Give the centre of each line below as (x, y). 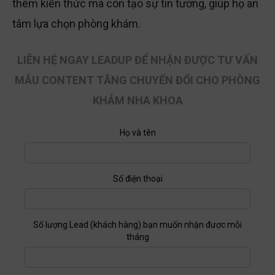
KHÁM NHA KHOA (137, 102)
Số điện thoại (137, 180)
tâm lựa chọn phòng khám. (76, 25)
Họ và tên (137, 134)
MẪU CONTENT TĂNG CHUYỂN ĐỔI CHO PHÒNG (137, 82)
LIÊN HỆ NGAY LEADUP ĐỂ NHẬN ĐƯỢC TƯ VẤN (137, 61)
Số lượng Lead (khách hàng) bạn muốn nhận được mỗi (137, 226)
